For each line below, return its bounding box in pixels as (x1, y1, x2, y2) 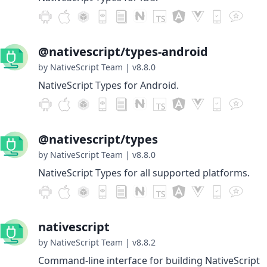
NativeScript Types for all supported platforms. (38, 166, 250, 179)
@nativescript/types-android (38, 44, 208, 60)
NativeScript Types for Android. (38, 79, 179, 92)
